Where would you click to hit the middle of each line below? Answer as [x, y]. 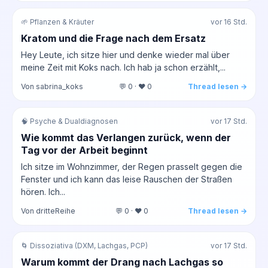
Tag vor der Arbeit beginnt [84, 150]
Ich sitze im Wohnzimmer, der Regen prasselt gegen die [132, 166]
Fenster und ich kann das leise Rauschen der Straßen [127, 179]
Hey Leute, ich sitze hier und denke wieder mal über [125, 54]
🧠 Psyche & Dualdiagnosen [69, 121]
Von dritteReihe [48, 211]
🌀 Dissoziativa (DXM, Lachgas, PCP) [84, 246]
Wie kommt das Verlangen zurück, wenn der [126, 137]
